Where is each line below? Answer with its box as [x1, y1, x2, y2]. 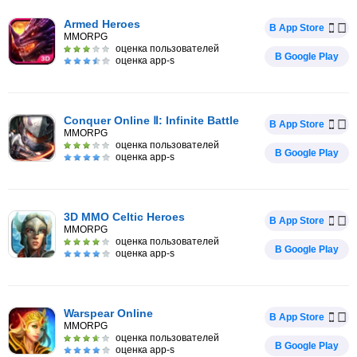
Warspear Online [64, 307, 153, 320]
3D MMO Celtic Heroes [64, 210, 185, 223]
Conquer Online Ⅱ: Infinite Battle [64, 114, 239, 127]
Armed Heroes [64, 18, 140, 30]
